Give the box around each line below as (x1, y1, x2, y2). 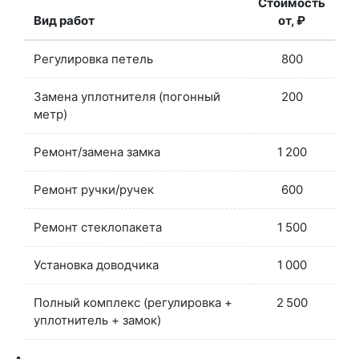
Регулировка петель (34, 51, 153, 67)
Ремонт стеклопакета (34, 220, 162, 236)
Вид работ (34, 13, 95, 29)
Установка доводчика (34, 257, 159, 273)
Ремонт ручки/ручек (34, 182, 154, 198)
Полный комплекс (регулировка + (34, 295, 232, 311)
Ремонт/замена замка (34, 144, 160, 160)
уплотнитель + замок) (34, 313, 161, 329)
